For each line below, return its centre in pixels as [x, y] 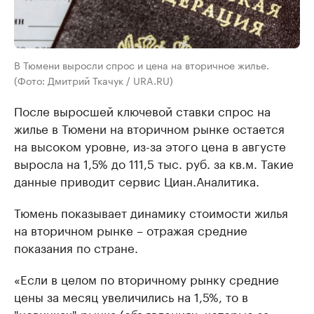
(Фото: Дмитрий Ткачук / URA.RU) [94, 80]
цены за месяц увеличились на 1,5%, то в [131, 295]
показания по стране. [76, 246]
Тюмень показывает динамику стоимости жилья [151, 211]
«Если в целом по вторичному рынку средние [146, 278]
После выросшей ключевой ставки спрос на [142, 110]
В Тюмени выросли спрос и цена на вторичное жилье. [142, 64]
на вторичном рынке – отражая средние [131, 229]
